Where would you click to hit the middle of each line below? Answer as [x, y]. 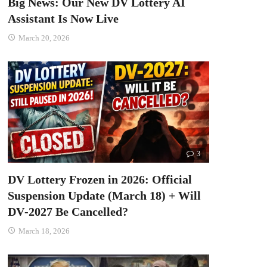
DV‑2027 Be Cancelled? [68, 211]
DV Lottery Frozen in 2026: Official [100, 179]
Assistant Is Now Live [63, 19]
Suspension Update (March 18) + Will [104, 195]
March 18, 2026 [44, 231]
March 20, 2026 [44, 38]
